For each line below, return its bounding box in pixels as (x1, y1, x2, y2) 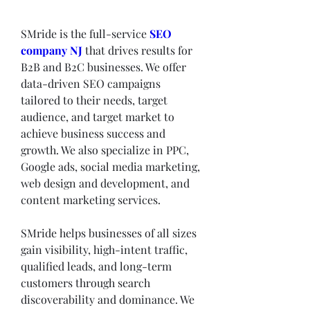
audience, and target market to (21, 109, 174, 124)
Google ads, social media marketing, (21, 159, 200, 174)
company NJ (21, 43, 82, 57)
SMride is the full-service (21, 26, 149, 41)
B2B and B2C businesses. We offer (21, 60, 186, 74)
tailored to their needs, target (21, 93, 167, 107)
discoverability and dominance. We (21, 292, 194, 307)
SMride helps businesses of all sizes (21, 226, 197, 240)
